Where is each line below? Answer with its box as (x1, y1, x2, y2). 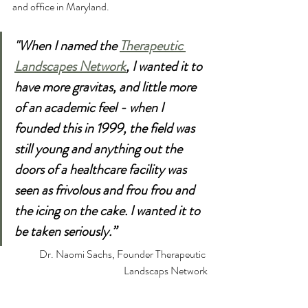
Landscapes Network (14, 56, 126, 77)
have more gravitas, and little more (14, 77, 199, 98)
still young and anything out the (14, 139, 185, 159)
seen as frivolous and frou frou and (14, 180, 197, 201)
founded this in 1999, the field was (14, 118, 197, 139)
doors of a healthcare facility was (14, 159, 189, 180)
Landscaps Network (124, 263, 208, 279)
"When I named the (14, 36, 120, 56)
